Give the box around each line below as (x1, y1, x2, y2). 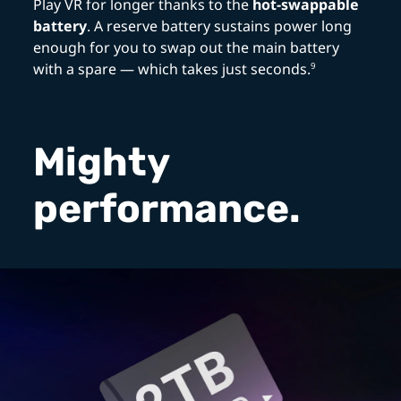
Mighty (33, 138, 170, 185)
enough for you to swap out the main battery (33, 37, 340, 57)
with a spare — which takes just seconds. (33, 58, 311, 79)
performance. (33, 184, 302, 232)
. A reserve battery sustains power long (87, 15, 353, 36)
